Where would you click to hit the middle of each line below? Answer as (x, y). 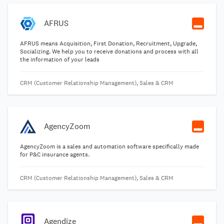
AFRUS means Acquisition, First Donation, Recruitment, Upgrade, (108, 43)
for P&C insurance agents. (55, 154)
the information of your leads (60, 59)
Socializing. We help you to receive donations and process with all (109, 51)
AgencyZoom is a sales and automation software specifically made (109, 146)
